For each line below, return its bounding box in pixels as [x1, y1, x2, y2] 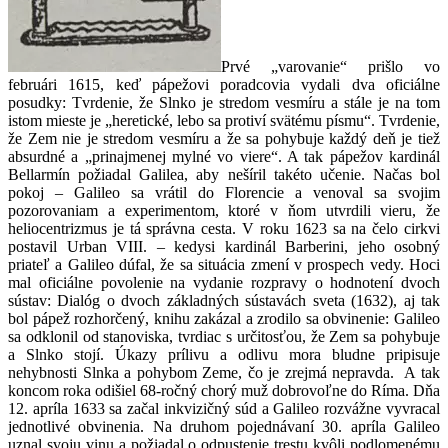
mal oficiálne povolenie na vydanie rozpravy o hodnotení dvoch [8, 274, 440, 292]
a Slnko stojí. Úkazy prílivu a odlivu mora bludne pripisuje [8, 346, 440, 364]
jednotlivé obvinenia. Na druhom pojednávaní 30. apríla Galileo [8, 418, 440, 436]
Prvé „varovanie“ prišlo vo [221, 58, 440, 76]
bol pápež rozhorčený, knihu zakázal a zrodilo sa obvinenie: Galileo [8, 310, 440, 328]
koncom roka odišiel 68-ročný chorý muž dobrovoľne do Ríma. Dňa [8, 382, 440, 400]
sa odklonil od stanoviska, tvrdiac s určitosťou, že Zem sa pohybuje [8, 328, 440, 346]
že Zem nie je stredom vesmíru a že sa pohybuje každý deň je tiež [8, 130, 440, 148]
